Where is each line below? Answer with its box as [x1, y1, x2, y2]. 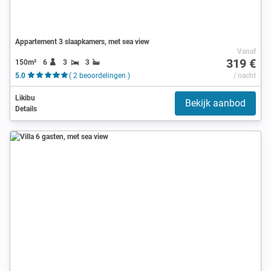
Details [15, 104, 37, 113]
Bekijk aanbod [185, 97, 246, 109]
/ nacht [233, 71, 256, 80]
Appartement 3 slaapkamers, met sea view [15, 37, 149, 46]
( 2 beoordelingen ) [68, 71, 130, 80]
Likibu [15, 93, 35, 102]
